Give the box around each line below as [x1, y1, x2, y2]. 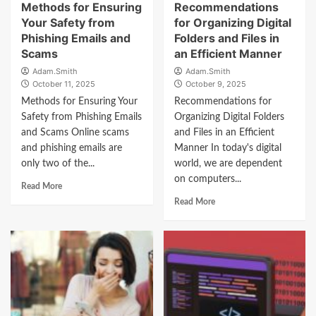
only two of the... [21, 159, 95, 169]
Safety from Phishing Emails [21, 112, 142, 122]
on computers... [174, 174, 241, 184]
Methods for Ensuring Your [21, 97, 138, 107]
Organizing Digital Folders [174, 112, 284, 122]
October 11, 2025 [32, 79, 95, 89]
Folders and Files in [174, 31, 279, 45]
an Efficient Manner [174, 47, 282, 61]
